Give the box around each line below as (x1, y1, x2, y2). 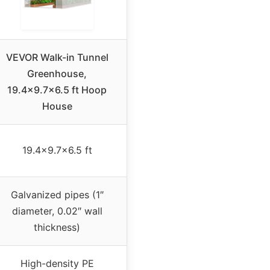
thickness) (34, 221, 80, 233)
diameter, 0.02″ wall (11, 204, 102, 217)
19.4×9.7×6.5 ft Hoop (7, 83, 107, 96)
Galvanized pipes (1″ (10, 188, 104, 201)
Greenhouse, (27, 67, 87, 80)
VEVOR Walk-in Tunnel (5, 51, 108, 63)
